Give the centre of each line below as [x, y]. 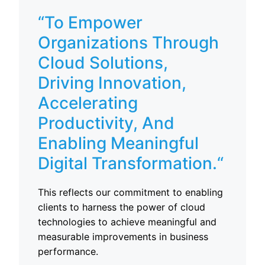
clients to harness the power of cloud [122, 207]
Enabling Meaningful [118, 143]
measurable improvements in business [123, 237]
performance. [68, 251]
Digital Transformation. [127, 163]
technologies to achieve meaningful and [127, 222]
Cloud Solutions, [103, 63]
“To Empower [90, 22]
